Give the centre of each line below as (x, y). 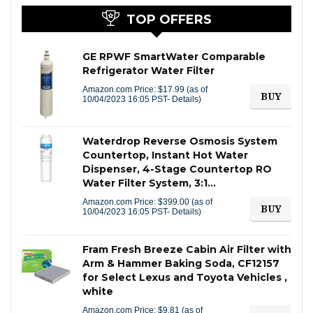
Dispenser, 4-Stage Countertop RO (177, 169)
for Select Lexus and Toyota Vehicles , (185, 277)
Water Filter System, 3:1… (149, 183)
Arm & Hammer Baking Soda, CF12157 (181, 263)
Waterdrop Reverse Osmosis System (180, 141)
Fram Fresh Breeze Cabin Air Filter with (187, 249)
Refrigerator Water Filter (148, 70)
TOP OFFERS (169, 19)
